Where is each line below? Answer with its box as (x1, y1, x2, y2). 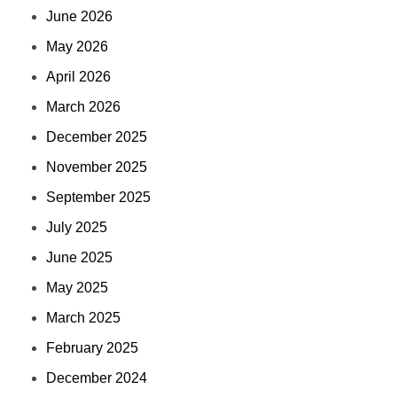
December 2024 (46, 370, 148, 386)
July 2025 (46, 220, 108, 236)
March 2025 (46, 310, 121, 326)
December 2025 (46, 129, 148, 145)
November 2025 (46, 160, 148, 175)
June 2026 (46, 9, 113, 25)
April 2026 (46, 69, 112, 85)
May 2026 (46, 39, 109, 55)
